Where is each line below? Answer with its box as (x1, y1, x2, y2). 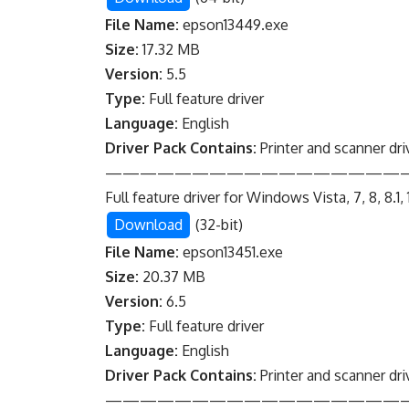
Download (114, 215, 184, 235)
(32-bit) (192, 215, 244, 235)
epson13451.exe (179, 243, 284, 262)
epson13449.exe (179, 16, 289, 35)
